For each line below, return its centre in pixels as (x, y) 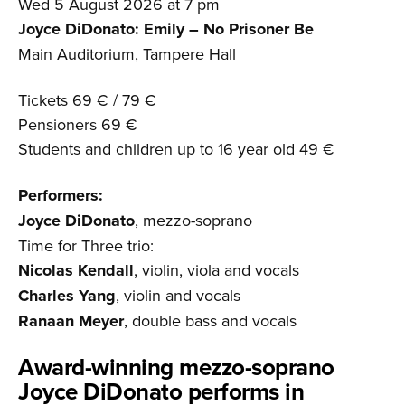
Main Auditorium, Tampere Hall (127, 53)
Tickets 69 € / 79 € (87, 99)
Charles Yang (67, 295)
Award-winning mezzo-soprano (176, 367)
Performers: (61, 195)
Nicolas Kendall (76, 270)
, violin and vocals (178, 295)
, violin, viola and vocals (217, 269)
